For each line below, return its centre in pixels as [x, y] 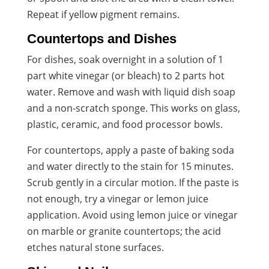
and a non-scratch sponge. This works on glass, [133, 108]
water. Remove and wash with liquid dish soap [131, 92]
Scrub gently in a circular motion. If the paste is [133, 182]
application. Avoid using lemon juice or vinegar [132, 215]
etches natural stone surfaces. [95, 247]
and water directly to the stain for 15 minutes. [130, 166]
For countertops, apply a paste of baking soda [130, 150]
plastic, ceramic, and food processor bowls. [125, 124]
